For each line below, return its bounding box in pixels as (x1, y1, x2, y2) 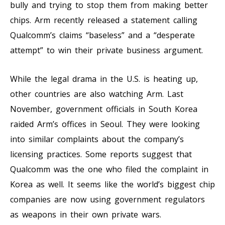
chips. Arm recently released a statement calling (10, 14, 197, 26)
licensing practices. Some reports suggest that (10, 148, 192, 160)
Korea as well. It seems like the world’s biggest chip (10, 178, 215, 190)
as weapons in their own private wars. (10, 208, 161, 220)
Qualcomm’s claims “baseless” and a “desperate (10, 29, 195, 41)
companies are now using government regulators (10, 193, 205, 205)
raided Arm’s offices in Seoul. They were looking (10, 118, 200, 130)
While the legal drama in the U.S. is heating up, (10, 73, 198, 84)
